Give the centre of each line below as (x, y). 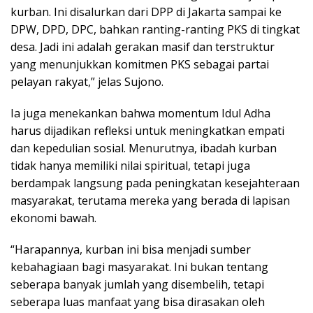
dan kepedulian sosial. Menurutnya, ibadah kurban (144, 148)
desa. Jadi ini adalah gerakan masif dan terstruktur (143, 47)
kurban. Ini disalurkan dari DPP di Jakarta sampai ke (146, 12)
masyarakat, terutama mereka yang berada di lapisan (150, 201)
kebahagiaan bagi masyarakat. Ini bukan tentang (139, 267)
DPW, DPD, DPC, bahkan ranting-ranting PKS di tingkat (155, 30)
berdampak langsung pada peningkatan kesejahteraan (155, 183)
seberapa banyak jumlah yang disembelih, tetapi (137, 285)
